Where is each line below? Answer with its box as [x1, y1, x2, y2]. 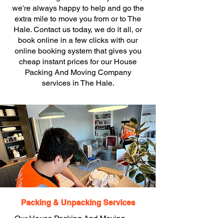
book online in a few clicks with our [18, 36, 138, 45]
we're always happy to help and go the [12, 3, 144, 13]
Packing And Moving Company [24, 68, 131, 77]
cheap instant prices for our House [19, 57, 137, 66]
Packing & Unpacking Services [20, 198, 135, 207]
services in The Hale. [41, 78, 114, 88]
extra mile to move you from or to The [15, 14, 141, 23]
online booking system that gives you [14, 46, 142, 55]
